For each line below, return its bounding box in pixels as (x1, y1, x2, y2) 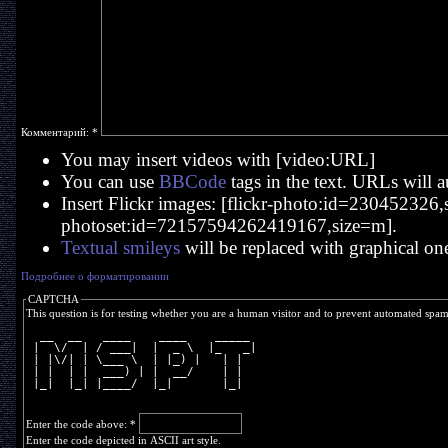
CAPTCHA (27, 293, 79, 305)
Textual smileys (60, 237, 180, 258)
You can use (60, 171, 159, 192)
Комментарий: (20, 126, 92, 138)
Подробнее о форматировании (20, 270, 169, 282)
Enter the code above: (25, 418, 130, 430)
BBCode (158, 171, 226, 192)
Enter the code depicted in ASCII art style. (25, 434, 221, 446)
